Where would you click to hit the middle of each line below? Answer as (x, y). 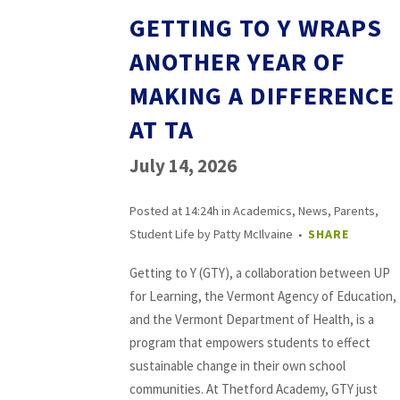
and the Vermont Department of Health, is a (252, 319)
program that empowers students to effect (250, 342)
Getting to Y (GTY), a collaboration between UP (260, 273)
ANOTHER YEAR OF (237, 62)
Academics (262, 211)
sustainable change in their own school (237, 366)
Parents (354, 211)
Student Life (162, 234)
